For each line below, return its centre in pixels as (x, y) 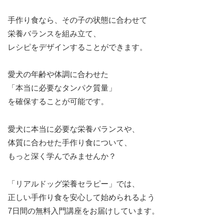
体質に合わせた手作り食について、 (70, 142)
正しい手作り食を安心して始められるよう (81, 197)
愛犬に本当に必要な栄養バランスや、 (74, 129)
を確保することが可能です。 (58, 102)
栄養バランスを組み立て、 (54, 34)
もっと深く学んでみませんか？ (62, 156)
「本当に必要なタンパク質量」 (62, 88)
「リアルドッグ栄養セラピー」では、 (74, 184)
